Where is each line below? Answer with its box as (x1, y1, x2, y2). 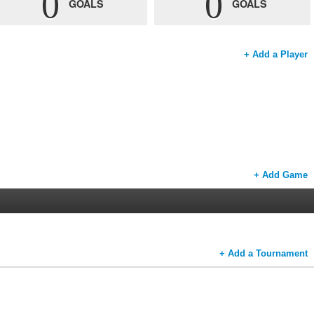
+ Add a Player (244, 49, 308, 60)
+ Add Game (254, 170, 308, 180)
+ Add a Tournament (219, 248, 308, 259)
